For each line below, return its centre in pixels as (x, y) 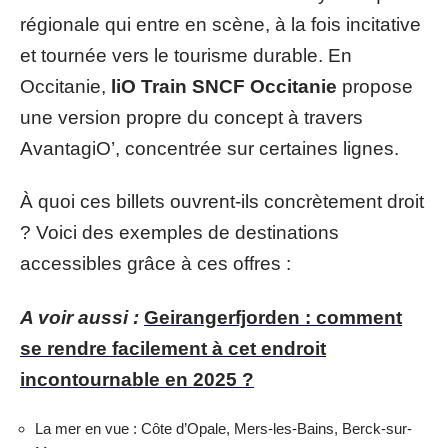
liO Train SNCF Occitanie (224, 86)
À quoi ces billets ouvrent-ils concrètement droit (222, 201)
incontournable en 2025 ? (137, 379)
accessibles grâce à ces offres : (155, 263)
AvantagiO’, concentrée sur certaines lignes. (209, 148)
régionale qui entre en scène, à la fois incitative (220, 24)
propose (375, 86)
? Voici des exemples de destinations (179, 232)
